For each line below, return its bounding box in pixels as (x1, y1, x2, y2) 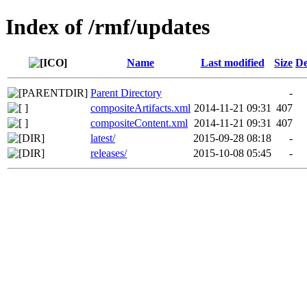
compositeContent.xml (90, 116, 188, 129)
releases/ (90, 147, 127, 159)
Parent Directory (90, 86, 162, 99)
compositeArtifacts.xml (90, 101, 191, 114)
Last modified (200, 56, 265, 69)
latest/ (90, 132, 115, 144)
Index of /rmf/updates (5, 14, 210, 40)
